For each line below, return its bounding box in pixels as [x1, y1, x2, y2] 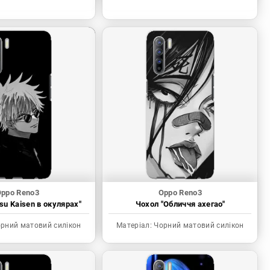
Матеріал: [116, 221, 152, 230]
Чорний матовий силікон [152, 221, 244, 230]
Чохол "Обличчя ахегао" [135, 199, 225, 209]
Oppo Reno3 [158, 188, 202, 198]
